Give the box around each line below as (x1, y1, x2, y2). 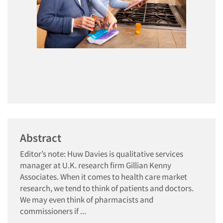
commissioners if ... (20, 206, 86, 217)
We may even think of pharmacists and (20, 194, 153, 205)
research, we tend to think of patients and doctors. (20, 183, 194, 194)
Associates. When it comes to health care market (20, 171, 187, 182)
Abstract (20, 130, 61, 145)
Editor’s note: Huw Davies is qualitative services (20, 148, 183, 159)
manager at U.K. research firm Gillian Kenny (20, 160, 171, 171)
